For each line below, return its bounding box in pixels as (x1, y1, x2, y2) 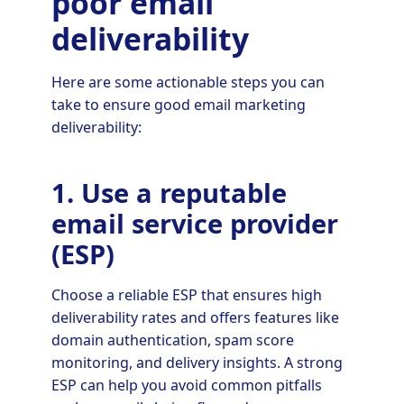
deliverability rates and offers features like (50, 308, 339, 328)
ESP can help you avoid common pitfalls (50, 375, 322, 396)
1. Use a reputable (50, 175, 287, 211)
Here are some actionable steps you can (50, 71, 325, 92)
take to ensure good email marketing (50, 94, 306, 115)
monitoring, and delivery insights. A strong (50, 353, 343, 373)
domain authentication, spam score (50, 330, 294, 351)
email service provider (50, 206, 338, 242)
